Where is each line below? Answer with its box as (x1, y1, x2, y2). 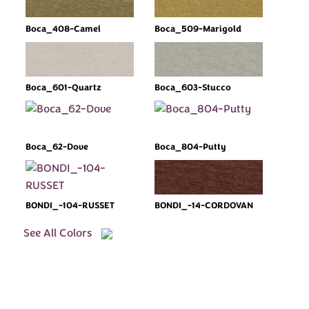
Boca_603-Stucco (154, 81, 231, 94)
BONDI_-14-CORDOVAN (154, 199, 253, 212)
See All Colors (23, 226, 92, 241)
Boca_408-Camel (26, 22, 101, 35)
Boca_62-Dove (26, 140, 89, 153)
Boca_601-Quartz (26, 81, 102, 94)
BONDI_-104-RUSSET (26, 199, 115, 212)
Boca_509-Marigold (154, 22, 241, 35)
